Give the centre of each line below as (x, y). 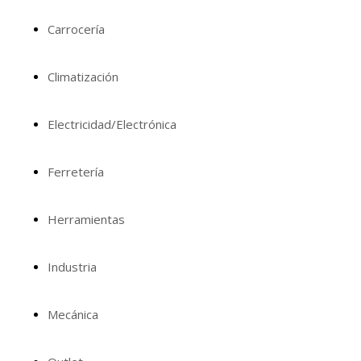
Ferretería (75, 172)
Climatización (83, 77)
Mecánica (73, 314)
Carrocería (76, 29)
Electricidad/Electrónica (112, 124)
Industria (72, 267)
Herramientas (86, 219)
